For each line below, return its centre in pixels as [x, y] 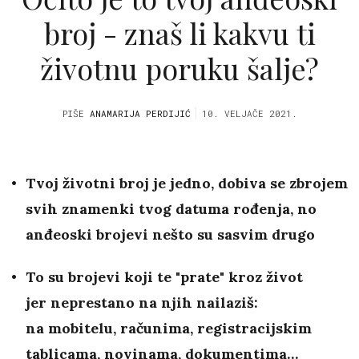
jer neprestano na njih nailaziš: [142, 303]
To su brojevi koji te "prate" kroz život [164, 277]
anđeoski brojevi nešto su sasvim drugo [170, 235]
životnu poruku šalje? [179, 68]
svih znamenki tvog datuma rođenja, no [171, 209]
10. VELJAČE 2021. [249, 114]
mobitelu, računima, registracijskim [178, 329]
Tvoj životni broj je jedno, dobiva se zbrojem [187, 184]
